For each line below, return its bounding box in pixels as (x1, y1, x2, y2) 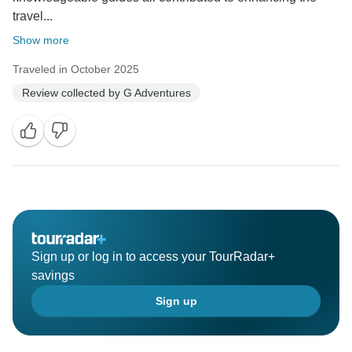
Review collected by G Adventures (22, 86, 191, 99)
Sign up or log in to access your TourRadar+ (31, 250, 275, 264)
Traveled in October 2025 (13, 63, 139, 76)
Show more (13, 34, 69, 47)
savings (31, 269, 75, 283)
